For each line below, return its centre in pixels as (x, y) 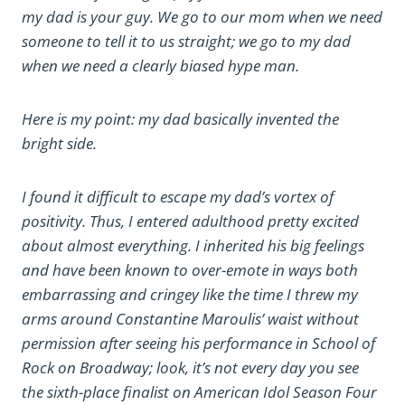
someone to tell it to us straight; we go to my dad (186, 41)
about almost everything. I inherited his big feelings (193, 245)
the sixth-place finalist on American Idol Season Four (199, 392)
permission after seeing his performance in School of (198, 343)
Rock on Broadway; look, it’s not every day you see (190, 367)
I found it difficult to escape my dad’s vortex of (178, 197)
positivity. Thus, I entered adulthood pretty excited (190, 221)
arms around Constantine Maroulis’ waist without (190, 319)
